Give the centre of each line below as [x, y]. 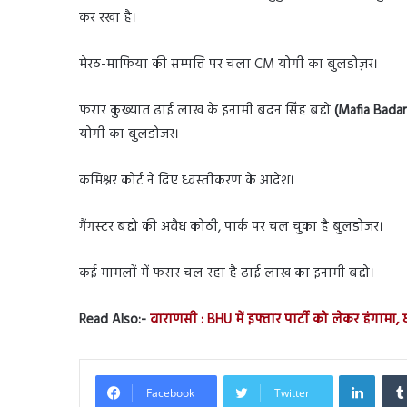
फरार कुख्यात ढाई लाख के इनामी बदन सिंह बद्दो [207, 110]
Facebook [170, 392]
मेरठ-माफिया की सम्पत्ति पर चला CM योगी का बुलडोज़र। [228, 64]
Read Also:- [113, 319]
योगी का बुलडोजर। [129, 134]
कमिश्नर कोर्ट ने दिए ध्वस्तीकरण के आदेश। [187, 180]
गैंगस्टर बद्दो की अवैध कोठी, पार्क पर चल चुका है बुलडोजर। [231, 227]
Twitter [292, 392]
